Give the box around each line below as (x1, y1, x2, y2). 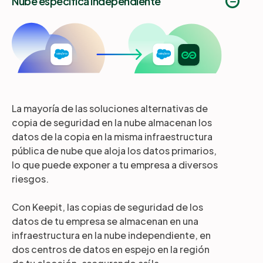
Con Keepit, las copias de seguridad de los (12, 200, 203, 213)
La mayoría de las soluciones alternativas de (12, 102, 208, 114)
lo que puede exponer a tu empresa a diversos (12, 158, 218, 171)
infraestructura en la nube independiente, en (12, 228, 211, 241)
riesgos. (12, 172, 49, 185)
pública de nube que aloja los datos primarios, (12, 144, 217, 157)
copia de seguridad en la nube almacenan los (12, 116, 212, 129)
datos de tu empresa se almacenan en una (12, 214, 198, 227)
